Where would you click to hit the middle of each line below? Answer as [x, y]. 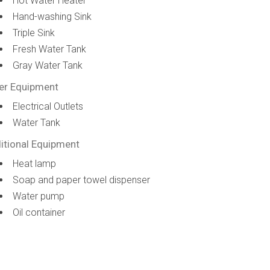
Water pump [39, 196]
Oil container [39, 212]
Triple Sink [34, 33]
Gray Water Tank [48, 65]
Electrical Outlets [48, 106]
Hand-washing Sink [52, 17]
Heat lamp [35, 164]
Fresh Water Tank [50, 49]
